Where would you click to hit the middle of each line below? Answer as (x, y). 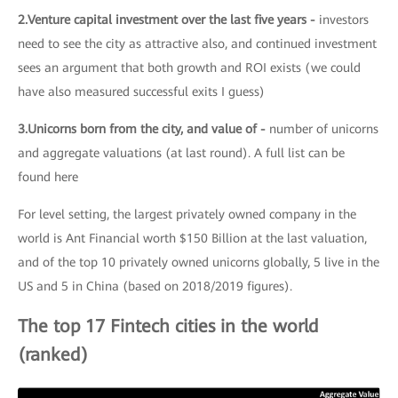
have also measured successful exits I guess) (141, 91)
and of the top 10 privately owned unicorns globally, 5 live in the (199, 262)
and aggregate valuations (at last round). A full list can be (181, 152)
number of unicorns (324, 128)
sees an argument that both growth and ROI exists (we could (189, 67)
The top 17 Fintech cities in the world (168, 326)
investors (344, 19)
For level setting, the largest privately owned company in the (187, 214)
